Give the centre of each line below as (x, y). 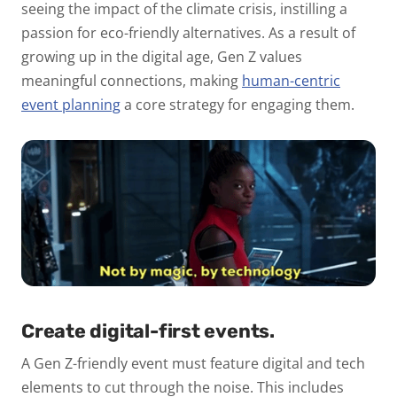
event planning (71, 105)
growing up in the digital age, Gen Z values (162, 57)
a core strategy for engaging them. (239, 105)
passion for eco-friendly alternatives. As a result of (188, 33)
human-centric (291, 81)
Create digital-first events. (148, 331)
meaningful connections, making (130, 81)
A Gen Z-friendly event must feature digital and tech (193, 364)
